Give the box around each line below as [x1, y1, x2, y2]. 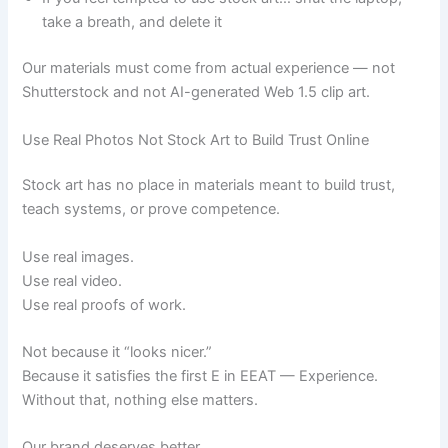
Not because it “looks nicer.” [22, 343, 213, 362]
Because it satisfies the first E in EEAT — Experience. [22, 367, 379, 386]
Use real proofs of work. [22, 295, 187, 314]
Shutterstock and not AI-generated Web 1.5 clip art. [22, 83, 371, 102]
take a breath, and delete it [42, 13, 223, 32]
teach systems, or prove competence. [22, 200, 281, 219]
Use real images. [22, 247, 135, 266]
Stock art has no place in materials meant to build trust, [22, 176, 396, 195]
